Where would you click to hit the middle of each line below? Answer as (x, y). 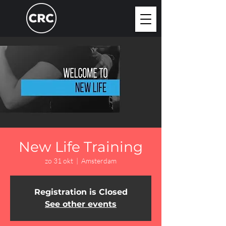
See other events (81, 204)
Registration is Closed (81, 192)
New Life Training (81, 147)
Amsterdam (99, 161)
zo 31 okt (59, 161)
